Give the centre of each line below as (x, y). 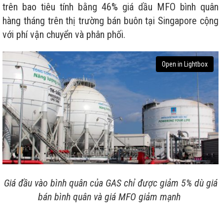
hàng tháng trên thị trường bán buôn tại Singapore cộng (110, 20)
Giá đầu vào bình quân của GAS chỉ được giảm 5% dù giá (110, 183)
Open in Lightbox (185, 64)
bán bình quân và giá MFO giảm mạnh (110, 197)
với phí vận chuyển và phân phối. (64, 34)
